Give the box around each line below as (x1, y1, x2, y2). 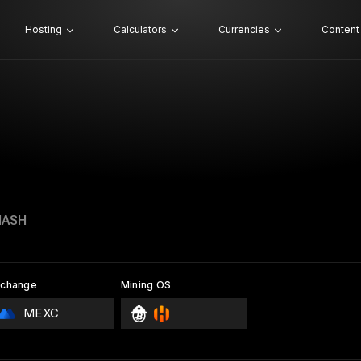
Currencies (218, 23, 270, 35)
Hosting (24, 23, 62, 35)
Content (321, 23, 359, 35)
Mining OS (120, 279, 172, 291)
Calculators (113, 23, 167, 35)
